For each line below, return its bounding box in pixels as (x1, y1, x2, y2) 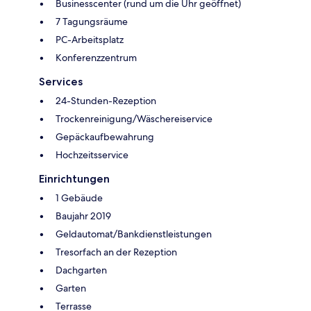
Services (39, 74, 83, 88)
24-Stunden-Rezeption (56, 94, 156, 107)
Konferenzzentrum (56, 51, 137, 64)
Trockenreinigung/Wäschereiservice (56, 112, 212, 125)
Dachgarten (56, 263, 107, 276)
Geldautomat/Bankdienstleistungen (56, 227, 212, 240)
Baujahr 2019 (56, 209, 111, 222)
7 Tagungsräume (56, 15, 128, 28)
